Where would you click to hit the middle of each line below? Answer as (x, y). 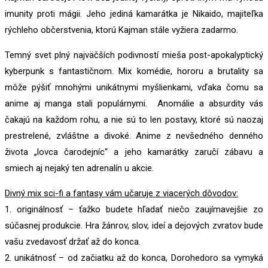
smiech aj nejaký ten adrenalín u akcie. (79, 168)
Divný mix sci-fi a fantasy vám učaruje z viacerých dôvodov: (121, 194)
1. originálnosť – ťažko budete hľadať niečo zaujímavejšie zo (134, 210)
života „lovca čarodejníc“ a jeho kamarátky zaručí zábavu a (134, 152)
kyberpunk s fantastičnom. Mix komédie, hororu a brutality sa (134, 71)
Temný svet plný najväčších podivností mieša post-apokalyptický (134, 55)
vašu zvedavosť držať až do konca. (73, 242)
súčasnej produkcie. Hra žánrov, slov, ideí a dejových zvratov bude (134, 226)
